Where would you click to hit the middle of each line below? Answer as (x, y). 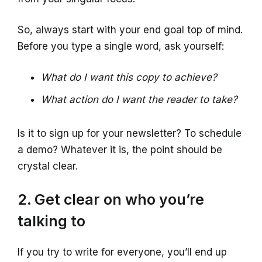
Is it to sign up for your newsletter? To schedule (130, 133)
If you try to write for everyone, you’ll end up (122, 252)
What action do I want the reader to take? (139, 99)
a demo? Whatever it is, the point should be (120, 150)
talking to (51, 221)
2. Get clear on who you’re (111, 199)
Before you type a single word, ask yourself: (121, 46)
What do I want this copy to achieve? (129, 77)
